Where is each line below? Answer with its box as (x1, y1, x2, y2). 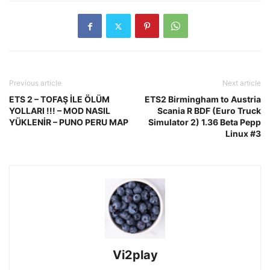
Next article (222, 78, 261, 88)
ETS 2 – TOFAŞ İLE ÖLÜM (9, 94, 110, 105)
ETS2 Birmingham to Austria (145, 94, 261, 105)
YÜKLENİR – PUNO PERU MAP (9, 117, 128, 128)
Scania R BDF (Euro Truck (157, 105, 261, 116)
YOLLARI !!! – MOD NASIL (9, 105, 110, 116)
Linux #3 (225, 128, 261, 139)
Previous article (9, 78, 61, 88)
